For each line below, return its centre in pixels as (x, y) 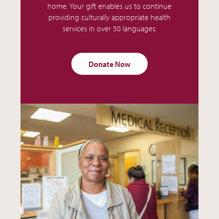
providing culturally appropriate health (109, 17)
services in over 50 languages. (109, 28)
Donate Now (109, 64)
